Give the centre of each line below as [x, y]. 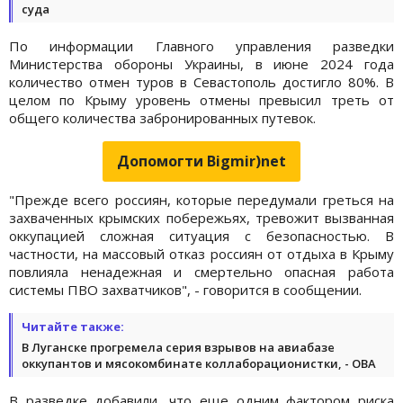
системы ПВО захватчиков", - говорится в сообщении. [187, 289]
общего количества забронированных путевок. [162, 117]
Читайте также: [73, 326]
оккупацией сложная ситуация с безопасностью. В [201, 235]
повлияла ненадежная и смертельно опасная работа [201, 271]
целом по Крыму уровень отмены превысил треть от [201, 99]
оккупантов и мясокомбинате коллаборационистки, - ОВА [199, 363]
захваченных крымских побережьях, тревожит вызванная [201, 217]
